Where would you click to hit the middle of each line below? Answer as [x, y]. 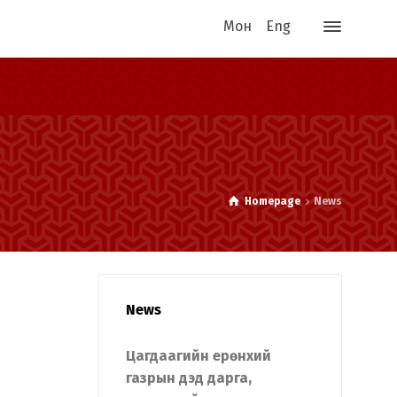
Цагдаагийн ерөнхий [198, 356]
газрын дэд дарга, [189, 378]
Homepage [273, 201]
